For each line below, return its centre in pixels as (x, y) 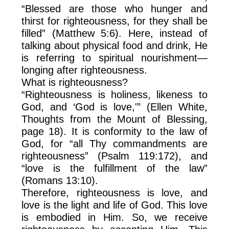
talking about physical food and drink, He (114, 45)
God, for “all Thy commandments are (114, 143)
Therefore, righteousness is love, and (114, 192)
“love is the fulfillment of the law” (114, 168)
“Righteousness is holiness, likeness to (114, 94)
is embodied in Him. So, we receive (114, 217)
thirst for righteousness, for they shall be (114, 21)
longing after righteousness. (85, 70)
